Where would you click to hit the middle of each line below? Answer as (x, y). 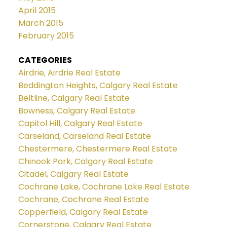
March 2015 (41, 23)
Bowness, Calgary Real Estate (77, 110)
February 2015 (46, 36)
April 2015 (37, 11)
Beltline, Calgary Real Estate (74, 98)
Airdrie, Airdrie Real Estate (69, 72)
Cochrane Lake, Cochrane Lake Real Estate (104, 186)
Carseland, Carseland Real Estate (84, 136)
